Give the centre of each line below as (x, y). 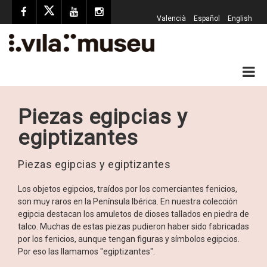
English (240, 18)
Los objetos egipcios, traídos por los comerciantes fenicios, (128, 189)
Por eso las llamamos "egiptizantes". (86, 252)
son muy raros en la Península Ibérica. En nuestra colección (128, 202)
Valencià (171, 18)
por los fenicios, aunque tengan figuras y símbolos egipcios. (129, 239)
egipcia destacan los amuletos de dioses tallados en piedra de (133, 214)
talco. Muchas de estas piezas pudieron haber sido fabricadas (133, 227)
